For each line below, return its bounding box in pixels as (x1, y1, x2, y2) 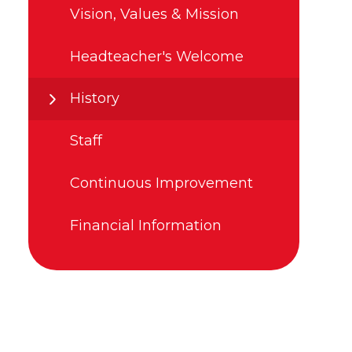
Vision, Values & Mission (70, 5, 239, 23)
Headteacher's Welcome (70, 47, 244, 65)
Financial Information (70, 216, 222, 234)
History (70, 90, 119, 108)
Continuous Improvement (70, 174, 253, 192)
